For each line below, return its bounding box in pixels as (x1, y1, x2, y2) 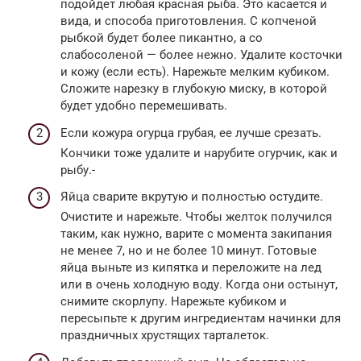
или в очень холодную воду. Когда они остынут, (60, 277, 338, 293)
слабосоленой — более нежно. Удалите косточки (60, 48, 342, 63)
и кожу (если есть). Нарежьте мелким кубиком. (60, 64, 330, 80)
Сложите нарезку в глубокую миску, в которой (60, 81, 327, 97)
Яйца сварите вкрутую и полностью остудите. (60, 189, 323, 205)
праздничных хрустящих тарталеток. (60, 328, 269, 343)
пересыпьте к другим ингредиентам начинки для (60, 311, 341, 326)
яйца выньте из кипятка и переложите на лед (60, 260, 322, 276)
